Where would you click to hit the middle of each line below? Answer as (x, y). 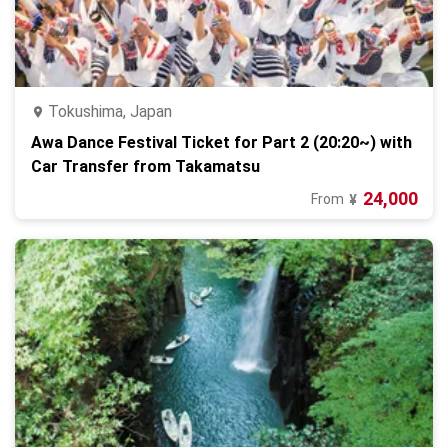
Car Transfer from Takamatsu (145, 166)
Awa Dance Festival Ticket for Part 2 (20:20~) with (221, 142)
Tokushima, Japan (110, 111)
